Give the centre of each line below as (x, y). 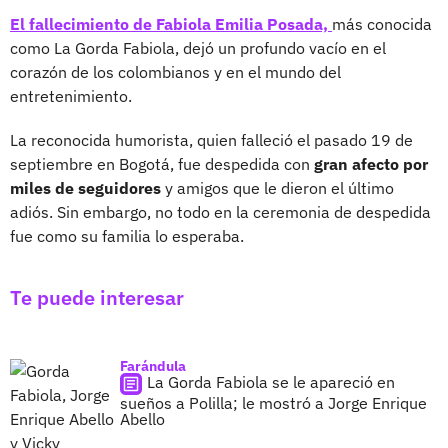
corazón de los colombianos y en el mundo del (175, 71)
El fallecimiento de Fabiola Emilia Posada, (169, 23)
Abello (142, 418)
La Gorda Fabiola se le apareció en (271, 381)
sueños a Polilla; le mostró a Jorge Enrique (273, 402)
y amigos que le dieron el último (277, 187)
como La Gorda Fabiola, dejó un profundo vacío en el (198, 47)
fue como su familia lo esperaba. (127, 235)
